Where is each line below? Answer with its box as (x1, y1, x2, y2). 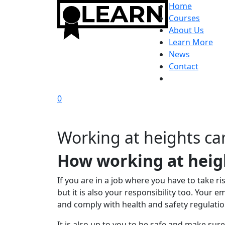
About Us (169, 25, 204, 36)
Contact (169, 61, 198, 72)
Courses (169, 13, 200, 24)
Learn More (169, 37, 213, 48)
